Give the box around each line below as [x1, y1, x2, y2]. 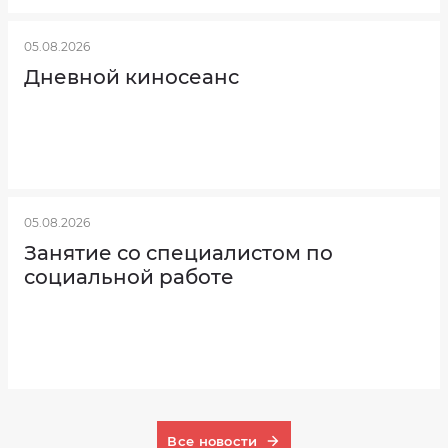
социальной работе [24, 265, 234, 289]
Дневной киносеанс [24, 65, 239, 89]
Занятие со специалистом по [24, 241, 333, 265]
